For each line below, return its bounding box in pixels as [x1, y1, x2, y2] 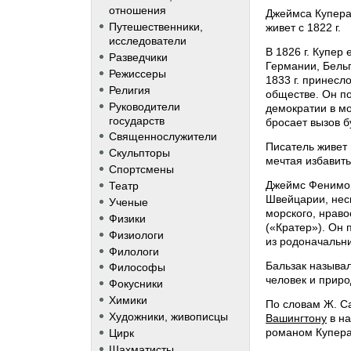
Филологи [108, 244, 159, 258]
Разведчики [108, 50, 168, 63]
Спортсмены [108, 163, 174, 176]
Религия [108, 83, 150, 96]
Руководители [108, 100, 180, 113]
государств [108, 114, 165, 127]
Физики [108, 212, 146, 225]
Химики [108, 294, 147, 307]
